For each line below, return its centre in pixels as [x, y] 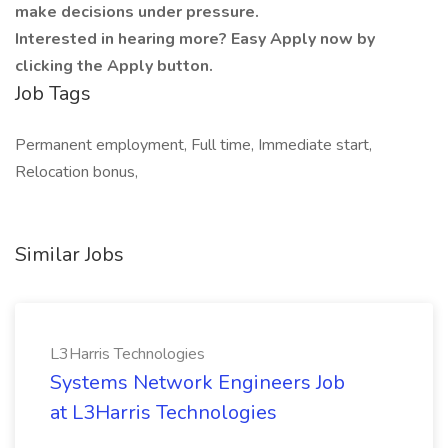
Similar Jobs [69, 254]
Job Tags [53, 93]
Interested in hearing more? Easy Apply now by [195, 39]
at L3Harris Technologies [163, 412]
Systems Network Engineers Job [197, 382]
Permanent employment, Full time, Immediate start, [193, 145]
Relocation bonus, [76, 172]
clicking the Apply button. [114, 66]
